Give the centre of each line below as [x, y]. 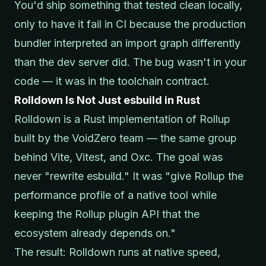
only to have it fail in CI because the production [130, 24]
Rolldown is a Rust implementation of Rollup [122, 119]
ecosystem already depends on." [95, 233]
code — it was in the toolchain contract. [112, 81]
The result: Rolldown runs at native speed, [117, 252]
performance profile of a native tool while [115, 195]
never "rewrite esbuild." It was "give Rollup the [129, 176]
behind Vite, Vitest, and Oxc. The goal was [118, 157]
